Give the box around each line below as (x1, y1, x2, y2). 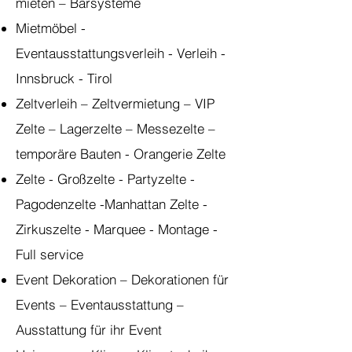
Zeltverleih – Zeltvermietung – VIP (16, 95, 214, 112)
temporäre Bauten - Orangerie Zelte (16, 145, 229, 162)
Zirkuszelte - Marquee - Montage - (16, 221, 218, 237)
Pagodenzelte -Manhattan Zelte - (16, 196, 207, 212)
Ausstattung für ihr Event (16, 321, 166, 338)
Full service (16, 246, 87, 262)
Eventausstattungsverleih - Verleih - (16, 45, 225, 61)
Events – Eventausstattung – (16, 296, 184, 313)
